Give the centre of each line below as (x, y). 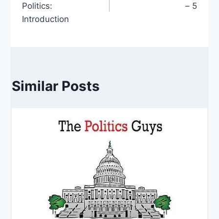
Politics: (37, 6)
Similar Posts (56, 86)
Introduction (45, 19)
